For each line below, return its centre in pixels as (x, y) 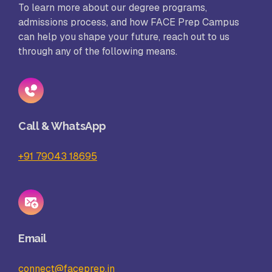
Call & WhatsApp (62, 126)
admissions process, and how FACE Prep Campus (129, 22)
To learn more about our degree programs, (113, 8)
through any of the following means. (98, 52)
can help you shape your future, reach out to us (124, 37)
